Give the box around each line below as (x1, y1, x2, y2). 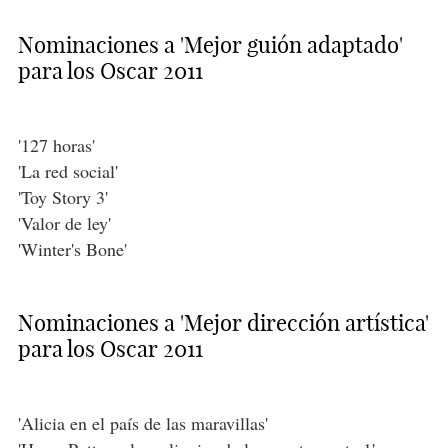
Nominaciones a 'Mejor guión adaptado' (17, 31, 403, 60)
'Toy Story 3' (17, 185, 108, 210)
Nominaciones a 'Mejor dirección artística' (17, 309, 429, 338)
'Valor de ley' (17, 211, 111, 236)
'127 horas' (17, 133, 95, 158)
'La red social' (17, 159, 118, 184)
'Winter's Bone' (17, 237, 127, 262)
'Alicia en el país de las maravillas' (17, 411, 268, 436)
